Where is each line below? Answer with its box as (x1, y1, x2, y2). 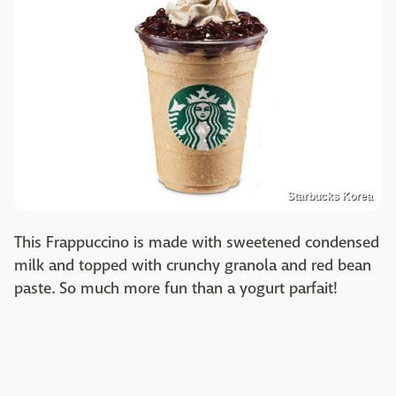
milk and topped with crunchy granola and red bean (14, 255, 371, 277)
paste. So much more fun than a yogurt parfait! (14, 278, 338, 300)
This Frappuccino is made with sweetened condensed (14, 232, 379, 254)
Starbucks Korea (287, 190, 373, 203)
